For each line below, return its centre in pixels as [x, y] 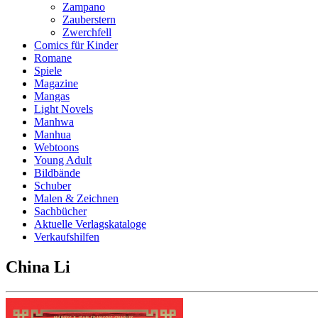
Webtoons [56, 147]
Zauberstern [89, 20]
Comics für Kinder [76, 45]
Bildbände [57, 173]
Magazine [56, 83]
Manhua [53, 135]
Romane [53, 58]
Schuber [53, 186]
